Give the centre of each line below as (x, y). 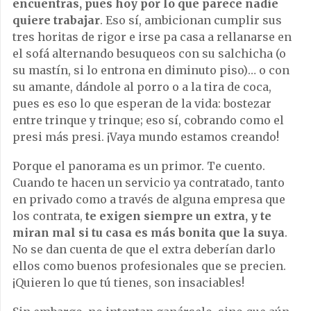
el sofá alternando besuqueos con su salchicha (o (149, 53)
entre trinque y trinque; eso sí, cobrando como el (148, 120)
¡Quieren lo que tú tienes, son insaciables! (128, 283)
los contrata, (49, 216)
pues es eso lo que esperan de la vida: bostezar (142, 103)
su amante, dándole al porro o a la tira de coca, (142, 87)
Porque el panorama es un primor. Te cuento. (139, 166)
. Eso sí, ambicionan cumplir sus (191, 20)
